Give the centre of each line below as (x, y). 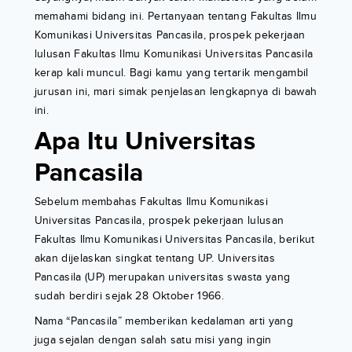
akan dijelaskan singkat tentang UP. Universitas (154, 258)
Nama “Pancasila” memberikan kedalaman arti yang (163, 321)
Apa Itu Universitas (145, 141)
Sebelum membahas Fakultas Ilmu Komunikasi (151, 201)
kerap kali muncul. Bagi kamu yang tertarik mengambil (171, 72)
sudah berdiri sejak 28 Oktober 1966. (129, 295)
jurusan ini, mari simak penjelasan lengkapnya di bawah (176, 91)
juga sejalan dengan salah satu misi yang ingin (153, 339)
